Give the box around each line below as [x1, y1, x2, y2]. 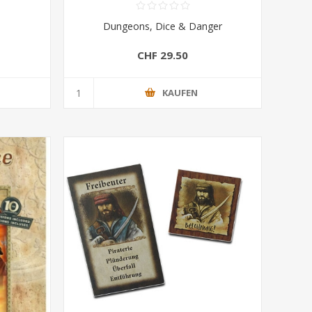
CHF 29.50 [137, 47, 189, 62]
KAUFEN [162, 86, 198, 100]
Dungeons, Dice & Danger [103, 19, 223, 33]
